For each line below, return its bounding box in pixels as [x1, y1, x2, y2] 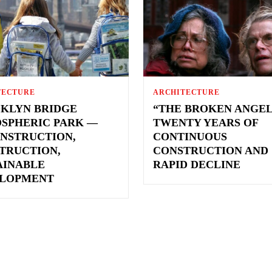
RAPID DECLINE [152, 158, 240, 171]
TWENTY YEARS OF [152, 116, 259, 129]
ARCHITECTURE [152, 87, 220, 97]
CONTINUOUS [152, 130, 227, 143]
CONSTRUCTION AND [152, 144, 268, 157]
